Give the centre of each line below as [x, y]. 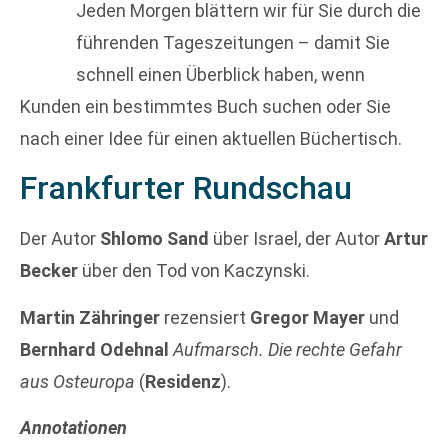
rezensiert [205, 317]
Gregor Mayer [307, 317]
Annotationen [73, 428]
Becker [49, 271]
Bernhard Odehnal [94, 349]
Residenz [183, 381]
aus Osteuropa [77, 381]
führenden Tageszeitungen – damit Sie [233, 42]
